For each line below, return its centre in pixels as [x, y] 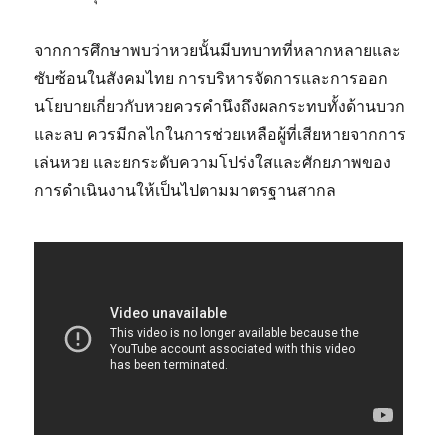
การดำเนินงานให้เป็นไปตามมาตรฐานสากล [185, 190]
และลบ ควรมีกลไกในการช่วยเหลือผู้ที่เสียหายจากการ [220, 134]
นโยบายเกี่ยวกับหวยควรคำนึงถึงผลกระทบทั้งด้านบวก [220, 106]
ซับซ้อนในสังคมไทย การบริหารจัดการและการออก [211, 78]
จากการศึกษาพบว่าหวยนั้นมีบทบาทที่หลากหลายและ [218, 50]
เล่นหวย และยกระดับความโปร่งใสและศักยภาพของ [213, 162]
